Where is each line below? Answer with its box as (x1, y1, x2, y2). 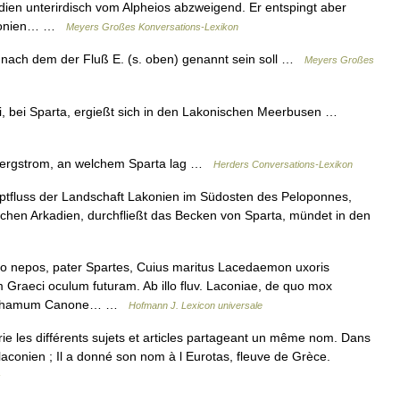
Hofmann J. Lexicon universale (129, 300, 262, 311)
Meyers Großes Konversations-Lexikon (66, 21, 238, 32)
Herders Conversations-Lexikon (213, 159, 353, 170)
